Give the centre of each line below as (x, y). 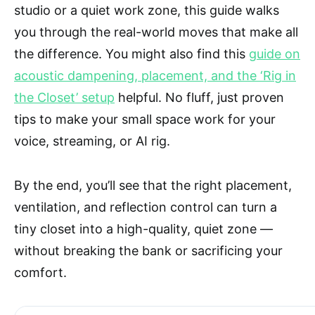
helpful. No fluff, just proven (199, 97)
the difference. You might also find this (131, 54)
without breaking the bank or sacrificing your (148, 251)
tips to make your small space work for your (145, 119)
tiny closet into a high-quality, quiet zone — (143, 229)
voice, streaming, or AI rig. (92, 141)
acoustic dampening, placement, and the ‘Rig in (155, 76)
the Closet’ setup (64, 97)
